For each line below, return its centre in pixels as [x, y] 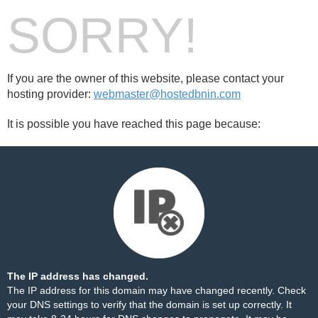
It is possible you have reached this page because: [134, 124]
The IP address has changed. [78, 276]
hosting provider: [50, 94]
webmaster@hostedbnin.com [167, 94]
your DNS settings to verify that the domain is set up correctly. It [149, 305]
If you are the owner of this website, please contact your [146, 78]
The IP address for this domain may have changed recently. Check [157, 290]
